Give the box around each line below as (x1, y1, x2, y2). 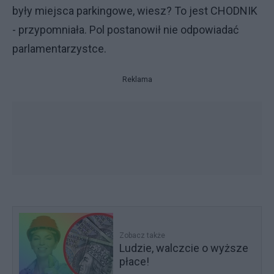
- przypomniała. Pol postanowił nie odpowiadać (12, 23, 239, 36)
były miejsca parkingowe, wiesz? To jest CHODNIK (12, 4, 257, 17)
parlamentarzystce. (12, 42, 109, 55)
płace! (119, 254, 150, 268)
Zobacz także (119, 231, 166, 240)
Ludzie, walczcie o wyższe (119, 241, 249, 254)
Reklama (122, 75, 152, 84)
